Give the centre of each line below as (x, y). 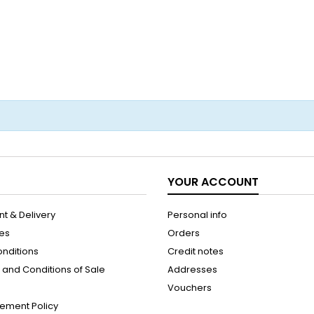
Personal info (197, 215)
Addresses (192, 269)
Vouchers (190, 288)
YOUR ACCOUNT (213, 182)
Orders (184, 233)
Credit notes (196, 251)
